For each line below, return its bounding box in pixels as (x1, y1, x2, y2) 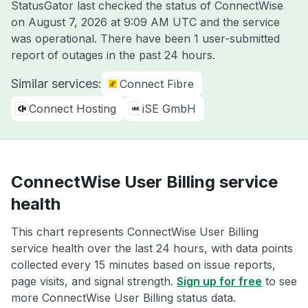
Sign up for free (177, 274, 262, 288)
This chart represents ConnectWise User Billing (11, 225, 258, 239)
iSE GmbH (142, 102, 196, 115)
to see (262, 274, 297, 288)
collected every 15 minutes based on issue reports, (11, 258, 276, 272)
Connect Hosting (29, 102, 116, 115)
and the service (197, 15, 280, 29)
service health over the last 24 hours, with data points (11, 241, 293, 255)
